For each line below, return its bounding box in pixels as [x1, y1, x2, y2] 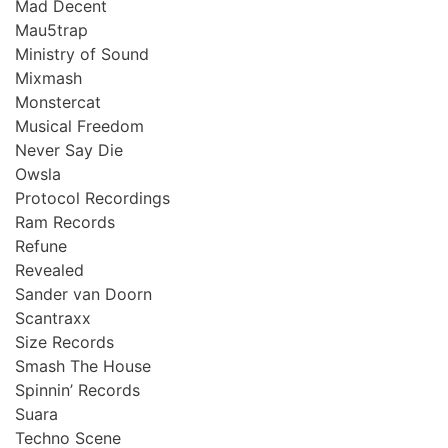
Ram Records [15, 211, 115, 232]
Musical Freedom [15, 115, 144, 136]
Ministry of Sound [15, 43, 149, 64]
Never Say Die [15, 139, 123, 160]
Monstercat [15, 91, 101, 112]
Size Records [15, 331, 114, 352]
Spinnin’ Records [15, 379, 140, 400]
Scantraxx [15, 307, 91, 328]
